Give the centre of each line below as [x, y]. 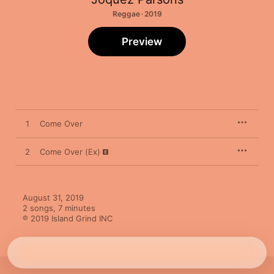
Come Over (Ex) [70, 152]
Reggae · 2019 [137, 14]
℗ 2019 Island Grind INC [68, 218]
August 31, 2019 [53, 198]
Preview [142, 42]
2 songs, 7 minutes [59, 208]
